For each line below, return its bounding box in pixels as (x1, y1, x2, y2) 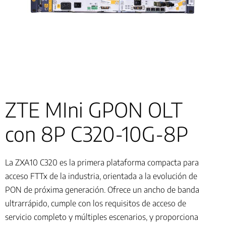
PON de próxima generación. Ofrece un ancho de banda (5, 185, 199, 195)
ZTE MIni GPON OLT (5, 97, 183, 123)
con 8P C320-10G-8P (5, 121, 188, 147)
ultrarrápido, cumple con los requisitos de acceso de (5, 198, 186, 209)
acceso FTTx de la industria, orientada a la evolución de (5, 171, 197, 182)
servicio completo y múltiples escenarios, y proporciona (5, 212, 198, 222)
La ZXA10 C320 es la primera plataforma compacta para (5, 157, 199, 168)
